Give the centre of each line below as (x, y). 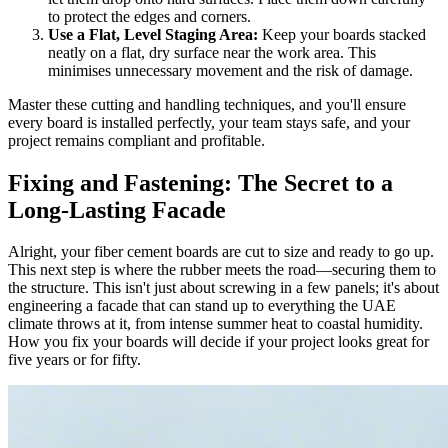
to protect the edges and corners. (149, 16)
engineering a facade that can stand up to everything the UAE (202, 306)
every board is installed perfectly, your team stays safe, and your (209, 122)
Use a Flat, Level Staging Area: (153, 34)
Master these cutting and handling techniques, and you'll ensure (207, 104)
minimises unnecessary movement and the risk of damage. (230, 70)
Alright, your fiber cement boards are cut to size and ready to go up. (221, 252)
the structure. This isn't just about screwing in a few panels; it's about (223, 288)
